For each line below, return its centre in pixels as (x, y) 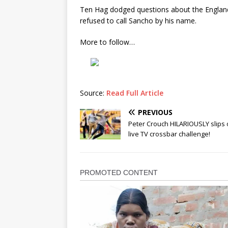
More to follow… (108, 42)
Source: (93, 93)
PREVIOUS (155, 112)
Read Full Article (135, 93)
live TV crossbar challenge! (169, 134)
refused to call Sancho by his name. (140, 21)
